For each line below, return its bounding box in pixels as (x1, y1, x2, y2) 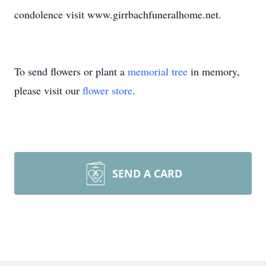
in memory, (188, 64, 240, 78)
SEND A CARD (112, 166, 182, 180)
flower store (83, 83, 132, 97)
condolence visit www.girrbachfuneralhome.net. (14, 7, 221, 21)
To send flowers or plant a (14, 64, 128, 78)
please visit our (14, 83, 83, 97)
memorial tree (128, 64, 188, 78)
